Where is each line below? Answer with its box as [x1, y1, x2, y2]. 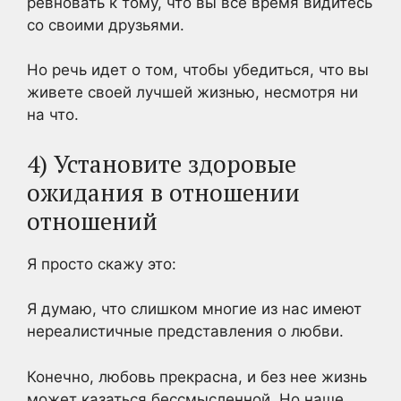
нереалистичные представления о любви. [27, 322, 344, 340]
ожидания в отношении [27, 175, 300, 209]
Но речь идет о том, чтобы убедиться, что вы [27, 61, 369, 79]
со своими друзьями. [27, 15, 184, 34]
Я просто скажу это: [27, 254, 176, 273]
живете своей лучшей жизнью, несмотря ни [27, 83, 358, 101]
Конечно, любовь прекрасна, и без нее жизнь [27, 367, 367, 386]
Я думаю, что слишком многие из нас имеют [27, 300, 362, 318]
